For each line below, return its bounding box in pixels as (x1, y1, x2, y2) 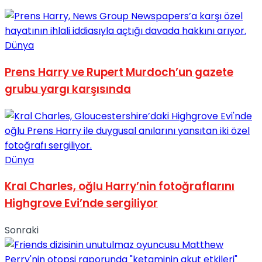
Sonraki (5, 223, 39, 237)
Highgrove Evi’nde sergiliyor (5, 195, 158, 212)
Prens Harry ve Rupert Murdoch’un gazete (5, 64, 233, 81)
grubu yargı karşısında (5, 81, 131, 98)
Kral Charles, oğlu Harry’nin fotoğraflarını (5, 178, 235, 195)
